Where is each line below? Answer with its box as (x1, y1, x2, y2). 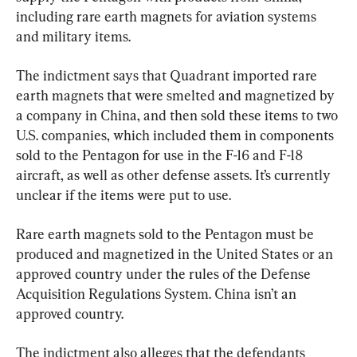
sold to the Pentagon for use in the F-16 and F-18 (16, 147, 307, 164)
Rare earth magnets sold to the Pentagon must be (16, 226, 317, 243)
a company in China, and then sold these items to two (16, 107, 341, 124)
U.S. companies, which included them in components (16, 127, 337, 144)
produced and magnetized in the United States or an (16, 245, 336, 263)
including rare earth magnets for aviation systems (16, 8, 320, 25)
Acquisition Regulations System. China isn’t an (16, 285, 300, 303)
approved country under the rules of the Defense (16, 265, 314, 283)
